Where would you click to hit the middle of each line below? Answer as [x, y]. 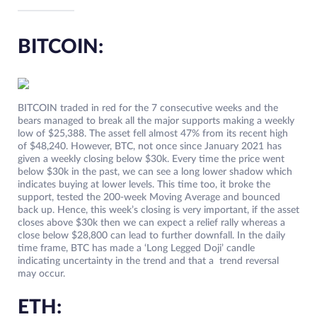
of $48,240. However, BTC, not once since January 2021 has [150, 147]
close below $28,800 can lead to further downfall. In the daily [151, 236]
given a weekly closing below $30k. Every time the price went [151, 160]
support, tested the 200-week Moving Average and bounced [149, 198]
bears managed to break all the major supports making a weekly [156, 121]
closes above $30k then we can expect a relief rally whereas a [151, 223]
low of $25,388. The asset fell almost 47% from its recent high [153, 134]
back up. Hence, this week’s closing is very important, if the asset [158, 211]
